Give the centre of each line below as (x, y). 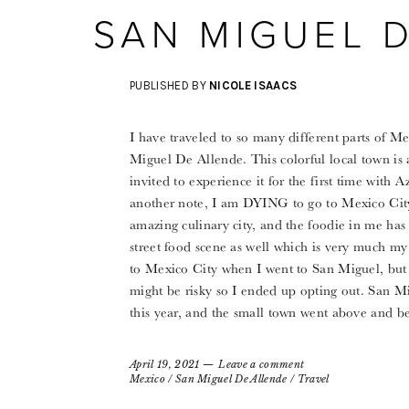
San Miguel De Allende (231, 379)
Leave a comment (262, 365)
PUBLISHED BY (170, 86)
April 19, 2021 (165, 365)
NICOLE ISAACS (253, 86)
